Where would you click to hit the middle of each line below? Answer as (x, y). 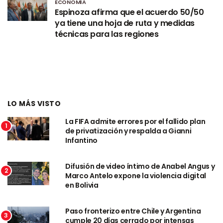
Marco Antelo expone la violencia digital (136, 175)
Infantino (81, 140)
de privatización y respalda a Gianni (128, 131)
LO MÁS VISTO (34, 103)
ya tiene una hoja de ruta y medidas (125, 23)
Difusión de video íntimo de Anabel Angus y (140, 166)
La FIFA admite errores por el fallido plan (135, 121)
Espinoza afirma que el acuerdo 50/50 (129, 12)
